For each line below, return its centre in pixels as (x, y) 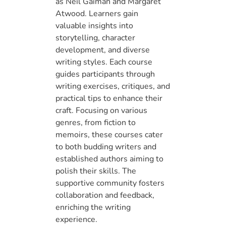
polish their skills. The (96, 171)
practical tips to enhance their (109, 99)
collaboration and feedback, (105, 195)
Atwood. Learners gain (97, 14)
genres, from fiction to (96, 123)
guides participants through (105, 74)
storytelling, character (95, 38)
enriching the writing (93, 208)
